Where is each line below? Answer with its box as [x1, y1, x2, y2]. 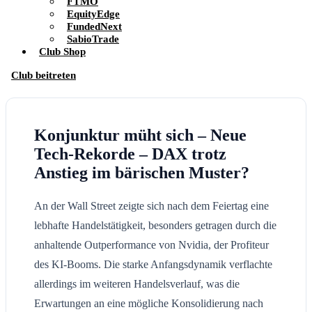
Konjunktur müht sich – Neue [34, 126, 247, 144]
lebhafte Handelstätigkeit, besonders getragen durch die [34, 219, 276, 231]
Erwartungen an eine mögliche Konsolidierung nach [34, 297, 263, 309]
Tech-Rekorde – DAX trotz [34, 145, 226, 163]
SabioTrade [67, 33, 119, 45]
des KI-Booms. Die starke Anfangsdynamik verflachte [34, 258, 272, 270]
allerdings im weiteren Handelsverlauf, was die [34, 277, 240, 290]
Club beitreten [11, 69, 76, 81]
